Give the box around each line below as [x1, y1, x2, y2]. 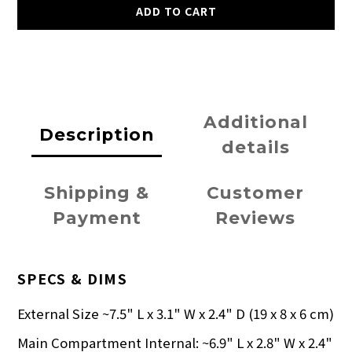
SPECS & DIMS [17, 268, 128, 289]
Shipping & [44, 182, 149, 203]
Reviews [215, 207, 295, 229]
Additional [203, 112, 308, 133]
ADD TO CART [135, 3, 217, 20]
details [221, 137, 290, 158]
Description [39, 124, 154, 145]
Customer [207, 182, 304, 203]
